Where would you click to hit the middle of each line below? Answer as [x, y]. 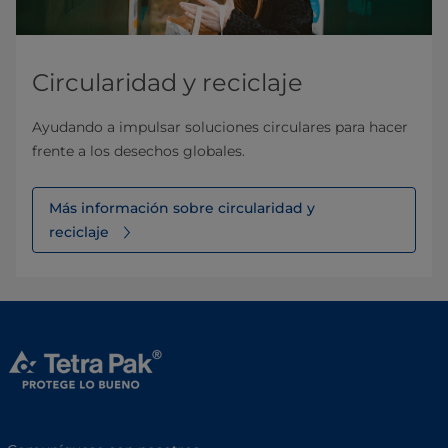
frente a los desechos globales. [138, 150]
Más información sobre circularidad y [182, 207]
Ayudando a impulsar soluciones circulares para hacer [220, 126]
